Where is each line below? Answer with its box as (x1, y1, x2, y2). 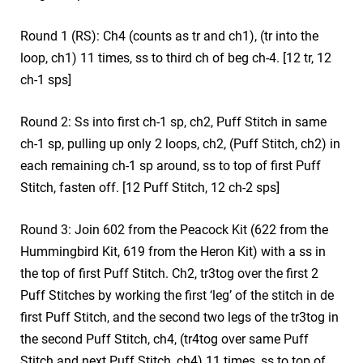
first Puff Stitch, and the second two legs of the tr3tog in (20, 309, 339, 325)
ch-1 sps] (20, 71, 71, 88)
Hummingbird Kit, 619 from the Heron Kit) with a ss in (20, 243, 326, 259)
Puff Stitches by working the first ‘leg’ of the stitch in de (20, 287, 334, 303)
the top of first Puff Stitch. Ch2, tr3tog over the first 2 (20, 265, 318, 281)
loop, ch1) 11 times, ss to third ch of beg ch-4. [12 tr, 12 (20, 49, 331, 66)
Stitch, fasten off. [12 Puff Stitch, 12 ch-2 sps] (20, 179, 280, 195)
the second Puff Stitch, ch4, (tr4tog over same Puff (20, 331, 309, 347)
